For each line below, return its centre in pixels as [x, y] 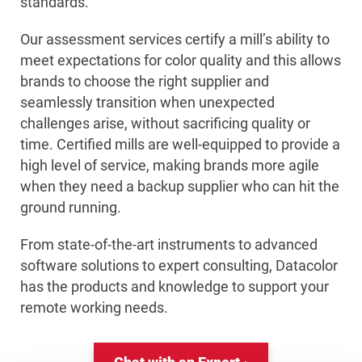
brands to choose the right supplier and [145, 82]
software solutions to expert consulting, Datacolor [179, 266]
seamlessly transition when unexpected [147, 103]
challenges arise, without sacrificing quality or [165, 124]
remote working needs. [94, 308]
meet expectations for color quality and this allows [181, 61]
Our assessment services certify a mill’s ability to [175, 40]
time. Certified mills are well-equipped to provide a [180, 145]
